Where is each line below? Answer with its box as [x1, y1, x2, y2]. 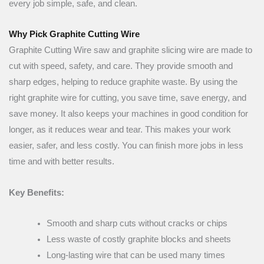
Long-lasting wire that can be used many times [46, 250, 225, 260]
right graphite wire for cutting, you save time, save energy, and [9, 93, 246, 103]
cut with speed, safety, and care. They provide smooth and [9, 61, 233, 71]
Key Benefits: [9, 187, 64, 197]
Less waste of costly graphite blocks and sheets [46, 235, 231, 245]
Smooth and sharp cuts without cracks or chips [46, 219, 227, 229]
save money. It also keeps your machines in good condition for [9, 109, 248, 119]
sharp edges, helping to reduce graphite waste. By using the [9, 77, 237, 87]
